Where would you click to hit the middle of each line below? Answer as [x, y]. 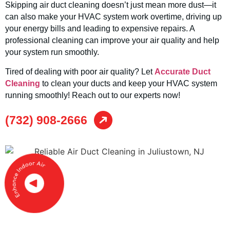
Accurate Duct [183, 71]
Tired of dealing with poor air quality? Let [80, 71]
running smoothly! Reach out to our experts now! [93, 95]
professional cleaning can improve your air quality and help [112, 41]
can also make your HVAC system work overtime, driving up [113, 17]
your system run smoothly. [52, 52]
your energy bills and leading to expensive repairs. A [100, 29]
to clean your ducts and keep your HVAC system [129, 83]
